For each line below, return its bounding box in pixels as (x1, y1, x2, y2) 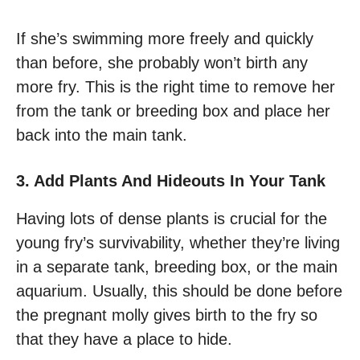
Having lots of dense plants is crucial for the (16, 210, 327, 228)
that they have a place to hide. (16, 330, 232, 349)
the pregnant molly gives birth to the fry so (16, 306, 317, 325)
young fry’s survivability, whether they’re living (16, 234, 340, 252)
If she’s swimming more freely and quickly (16, 30, 313, 48)
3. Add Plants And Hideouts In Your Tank (16, 172, 325, 190)
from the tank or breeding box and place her (16, 102, 330, 121)
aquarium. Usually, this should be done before (16, 282, 342, 301)
